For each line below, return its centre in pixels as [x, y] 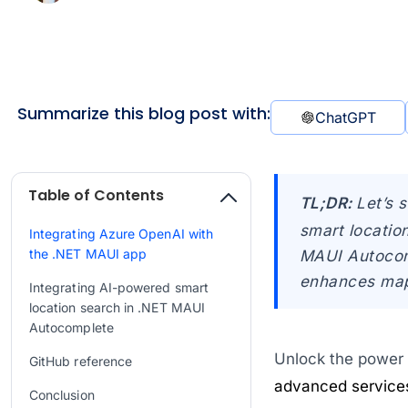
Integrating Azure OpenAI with [122, 233]
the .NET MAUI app [88, 253]
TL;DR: [328, 203]
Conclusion [62, 394]
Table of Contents [96, 195]
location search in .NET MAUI [117, 307]
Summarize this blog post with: [144, 113]
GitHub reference [81, 361]
